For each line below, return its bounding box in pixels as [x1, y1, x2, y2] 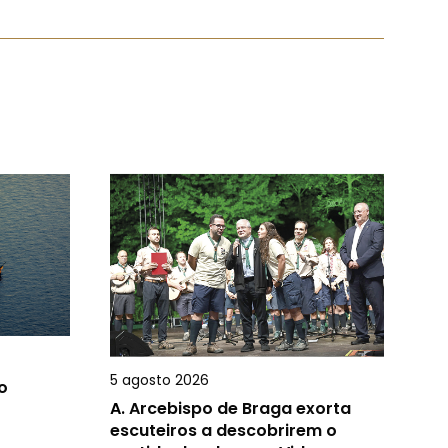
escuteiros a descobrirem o [110, 418, 337, 442]
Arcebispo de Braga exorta [129, 396, 351, 420]
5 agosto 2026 [110, 369, 209, 390]
